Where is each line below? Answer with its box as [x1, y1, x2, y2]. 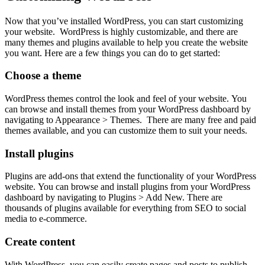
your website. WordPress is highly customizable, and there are [5, 26, 238, 37]
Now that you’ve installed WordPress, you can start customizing [5, 15, 243, 26]
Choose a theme [5, 69, 81, 82]
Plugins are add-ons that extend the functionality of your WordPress [5, 171, 256, 182]
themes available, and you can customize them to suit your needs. [5, 125, 247, 135]
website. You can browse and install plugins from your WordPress [5, 182, 250, 192]
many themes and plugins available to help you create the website [5, 37, 248, 47]
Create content [5, 235, 75, 248]
